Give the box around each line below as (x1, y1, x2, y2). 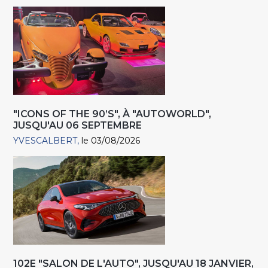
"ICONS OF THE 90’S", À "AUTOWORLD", (13, 108, 212, 120)
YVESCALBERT (13, 135, 78, 146)
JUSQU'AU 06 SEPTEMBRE (13, 119, 142, 131)
